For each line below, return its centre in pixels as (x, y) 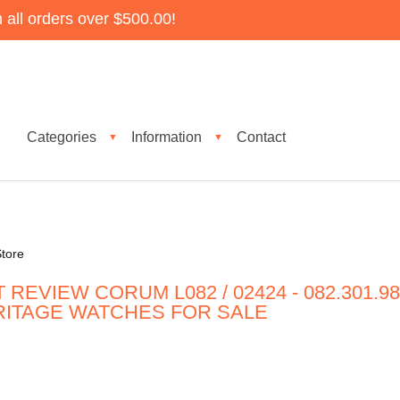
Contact (261, 137)
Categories (62, 137)
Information (167, 137)
